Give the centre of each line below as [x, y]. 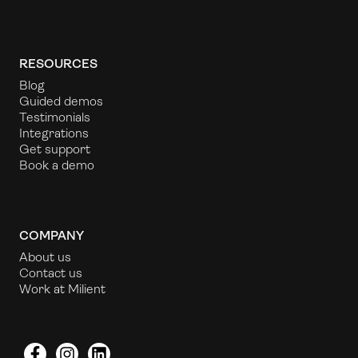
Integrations [54, 133]
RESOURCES [58, 63]
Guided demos [61, 101]
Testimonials [55, 117]
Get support [55, 149]
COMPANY [52, 235]
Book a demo [57, 165]
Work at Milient [62, 288]
